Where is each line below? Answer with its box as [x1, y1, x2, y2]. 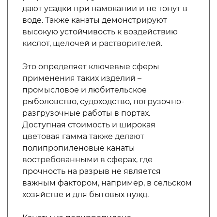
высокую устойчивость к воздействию [22, 27, 178, 36]
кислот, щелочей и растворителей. [22, 39, 162, 48]
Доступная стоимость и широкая [22, 120, 155, 129]
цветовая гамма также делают [22, 132, 144, 141]
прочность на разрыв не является [22, 167, 161, 176]
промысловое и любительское [22, 85, 147, 94]
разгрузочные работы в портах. [22, 108, 150, 118]
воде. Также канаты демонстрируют [22, 15, 167, 25]
